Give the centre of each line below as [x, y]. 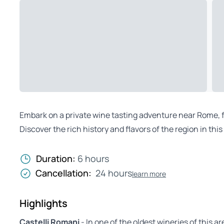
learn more [149, 173]
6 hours [93, 159]
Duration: [57, 159]
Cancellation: [63, 173]
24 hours [114, 173]
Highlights [43, 203]
